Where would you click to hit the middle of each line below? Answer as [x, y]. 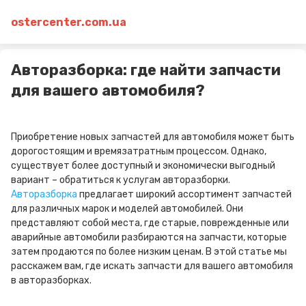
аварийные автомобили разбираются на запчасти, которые [149, 237]
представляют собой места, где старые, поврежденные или [150, 223]
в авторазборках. [51, 280]
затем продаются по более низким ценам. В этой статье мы [149, 252]
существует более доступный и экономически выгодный [143, 166]
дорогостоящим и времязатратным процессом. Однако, [139, 151]
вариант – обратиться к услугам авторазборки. [121, 180]
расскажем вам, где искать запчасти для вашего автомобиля [152, 266]
